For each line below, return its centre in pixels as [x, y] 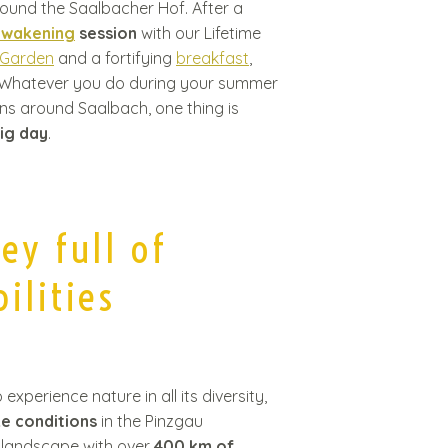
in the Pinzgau [150, 421]
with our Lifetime [201, 33]
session [108, 33]
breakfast [212, 58]
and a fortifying [115, 58]
